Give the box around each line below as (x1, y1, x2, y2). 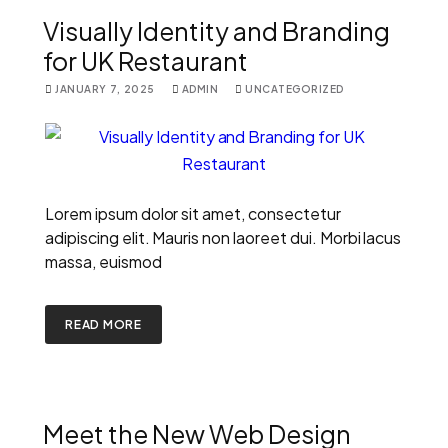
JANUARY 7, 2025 (55, 82, 155, 95)
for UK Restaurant (43, 44, 248, 77)
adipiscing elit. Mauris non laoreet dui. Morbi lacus (45, 226, 402, 248)
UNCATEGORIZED (245, 82, 344, 95)
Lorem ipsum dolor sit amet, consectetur (45, 202, 341, 224)
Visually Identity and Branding (43, 14, 390, 47)
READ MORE (65, 316, 143, 332)
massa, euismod (45, 250, 162, 272)
